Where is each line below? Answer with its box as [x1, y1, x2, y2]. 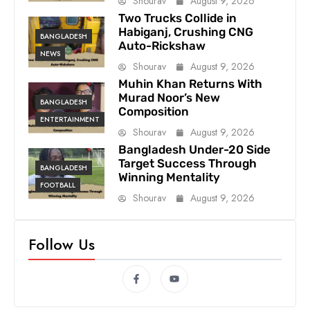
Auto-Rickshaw [118, 38, 206, 53]
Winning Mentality [118, 170, 220, 184]
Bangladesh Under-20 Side [118, 142, 271, 156]
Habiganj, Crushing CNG [118, 24, 253, 39]
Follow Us [28, 232, 95, 255]
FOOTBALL [40, 179, 75, 190]
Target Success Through [118, 156, 257, 170]
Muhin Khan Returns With [118, 76, 262, 91]
